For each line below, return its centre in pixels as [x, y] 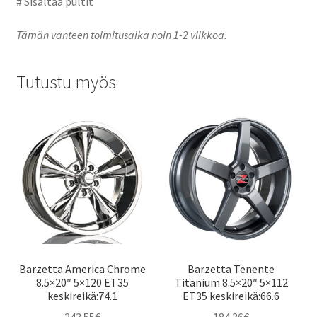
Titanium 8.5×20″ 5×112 [231, 282]
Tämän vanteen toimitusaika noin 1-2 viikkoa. [121, 35]
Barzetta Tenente [231, 269]
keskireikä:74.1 [82, 295]
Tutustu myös [66, 82]
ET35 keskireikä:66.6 [231, 295]
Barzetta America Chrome [82, 269]
